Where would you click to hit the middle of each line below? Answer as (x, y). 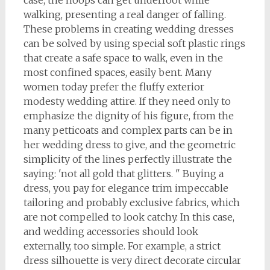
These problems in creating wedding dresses (128, 29)
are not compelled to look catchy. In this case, (129, 217)
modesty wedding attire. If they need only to (127, 101)
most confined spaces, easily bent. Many (117, 72)
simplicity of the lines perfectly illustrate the (127, 159)
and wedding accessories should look (111, 231)
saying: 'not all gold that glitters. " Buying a (123, 174)
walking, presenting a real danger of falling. (124, 14)
